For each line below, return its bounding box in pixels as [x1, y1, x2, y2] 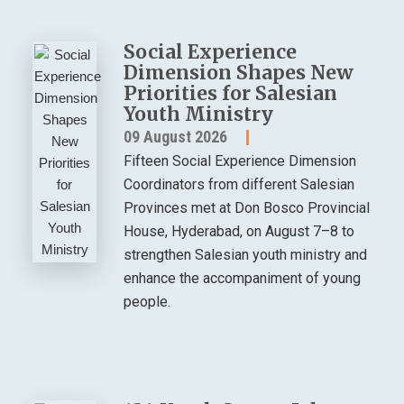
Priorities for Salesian [124, 81, 338, 106]
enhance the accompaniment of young [124, 270, 362, 288]
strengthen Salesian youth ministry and [124, 246, 368, 264]
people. [124, 293, 171, 311]
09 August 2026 [124, 127, 228, 147]
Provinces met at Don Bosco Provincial [124, 199, 371, 217]
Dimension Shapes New [124, 60, 354, 86]
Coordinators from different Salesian [124, 176, 355, 194]
